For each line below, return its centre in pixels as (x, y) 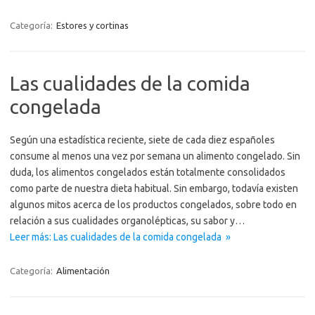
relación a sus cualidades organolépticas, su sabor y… (127, 221)
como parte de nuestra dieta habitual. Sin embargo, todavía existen (154, 188)
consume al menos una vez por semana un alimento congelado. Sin (155, 156)
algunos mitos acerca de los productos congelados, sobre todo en (153, 205)
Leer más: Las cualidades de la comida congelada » (120, 237)
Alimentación (83, 271)
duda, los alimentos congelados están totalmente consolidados (148, 172)
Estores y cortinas (92, 25)
